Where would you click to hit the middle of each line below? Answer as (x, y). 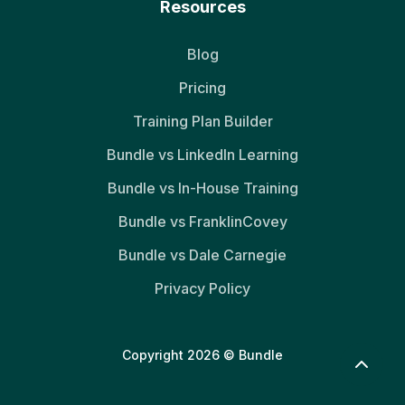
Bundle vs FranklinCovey (202, 221)
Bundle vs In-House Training (202, 188)
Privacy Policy (202, 288)
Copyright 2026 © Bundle (202, 354)
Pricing (202, 87)
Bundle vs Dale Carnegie (202, 254)
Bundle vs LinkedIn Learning (202, 154)
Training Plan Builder (202, 121)
